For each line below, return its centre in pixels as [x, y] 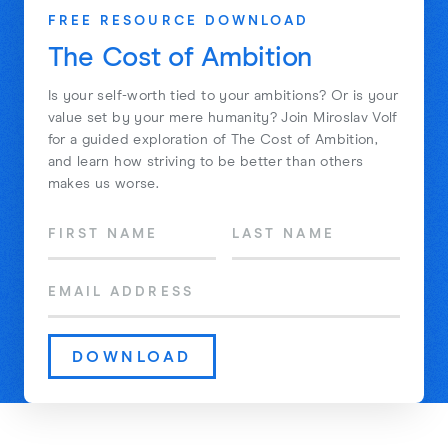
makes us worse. [103, 183]
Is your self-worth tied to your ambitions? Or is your [223, 95]
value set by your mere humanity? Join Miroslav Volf [222, 117]
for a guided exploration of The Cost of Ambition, [213, 139]
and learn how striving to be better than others [205, 161]
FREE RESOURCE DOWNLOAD [178, 20]
